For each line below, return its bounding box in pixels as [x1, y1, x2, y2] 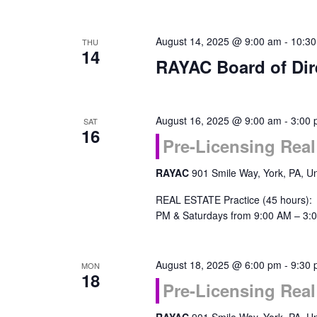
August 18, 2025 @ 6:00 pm [155, 258, 282, 272]
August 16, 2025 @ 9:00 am [155, 113, 282, 127]
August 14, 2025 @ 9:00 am [155, 34, 282, 48]
